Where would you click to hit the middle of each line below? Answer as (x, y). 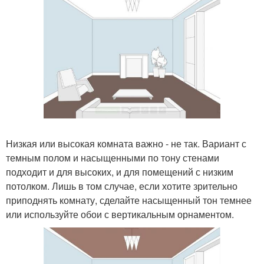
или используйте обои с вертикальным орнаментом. (120, 214)
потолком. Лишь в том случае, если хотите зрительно (122, 186)
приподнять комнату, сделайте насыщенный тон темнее (129, 200)
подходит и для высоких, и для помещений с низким (120, 172)
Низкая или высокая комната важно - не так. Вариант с (126, 144)
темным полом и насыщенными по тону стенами (113, 158)
